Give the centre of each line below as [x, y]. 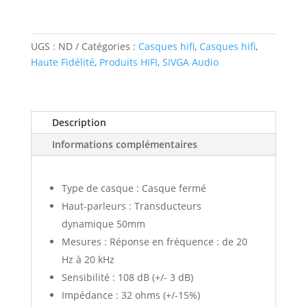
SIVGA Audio [190, 62]
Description [79, 122]
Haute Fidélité [62, 62]
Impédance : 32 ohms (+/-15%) [131, 295]
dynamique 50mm [103, 224]
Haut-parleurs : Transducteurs [131, 206]
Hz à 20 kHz [88, 259]
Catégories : [110, 46]
